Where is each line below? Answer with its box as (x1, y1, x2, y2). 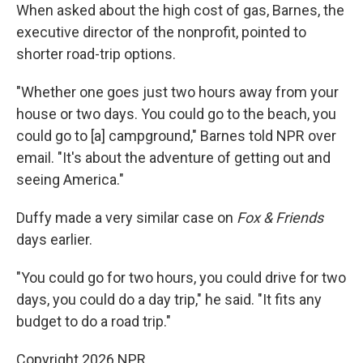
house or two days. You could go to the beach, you (16, 105, 336, 122)
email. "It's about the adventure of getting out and (16, 148, 331, 166)
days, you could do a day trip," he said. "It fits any (16, 290, 322, 308)
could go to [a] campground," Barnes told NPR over (16, 126, 336, 144)
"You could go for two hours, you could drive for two (16, 268, 346, 286)
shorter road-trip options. (16, 45, 176, 62)
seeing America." (16, 170, 124, 188)
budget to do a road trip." (16, 312, 171, 330)
